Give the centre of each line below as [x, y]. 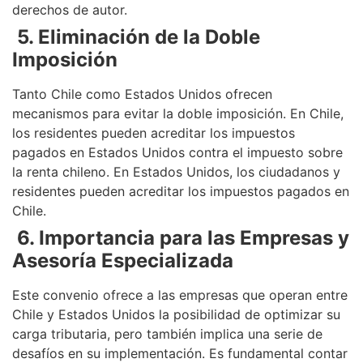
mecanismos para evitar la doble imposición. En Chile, [178, 114]
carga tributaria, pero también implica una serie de [167, 334]
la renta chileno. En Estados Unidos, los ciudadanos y [176, 172]
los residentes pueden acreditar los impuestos [154, 133]
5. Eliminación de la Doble [139, 37]
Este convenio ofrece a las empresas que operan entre [180, 295]
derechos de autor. [70, 10]
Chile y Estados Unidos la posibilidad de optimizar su [176, 315]
